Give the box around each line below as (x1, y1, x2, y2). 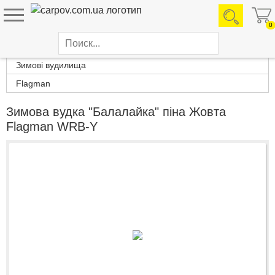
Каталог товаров (13, 41, 79, 51)
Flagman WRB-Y (6, 120, 98, 133)
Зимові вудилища (16, 60, 86, 71)
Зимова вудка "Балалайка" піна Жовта (6, 105, 226, 118)
